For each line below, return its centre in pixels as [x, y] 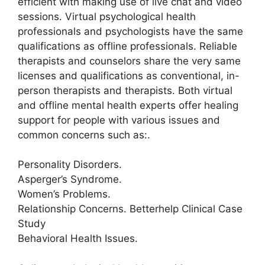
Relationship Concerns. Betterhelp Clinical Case [130, 209]
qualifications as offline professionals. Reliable [127, 46]
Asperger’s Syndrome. [70, 179]
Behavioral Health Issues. [78, 238]
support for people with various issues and [119, 120]
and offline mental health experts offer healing [128, 105]
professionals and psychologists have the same [130, 31]
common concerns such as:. [84, 135]
